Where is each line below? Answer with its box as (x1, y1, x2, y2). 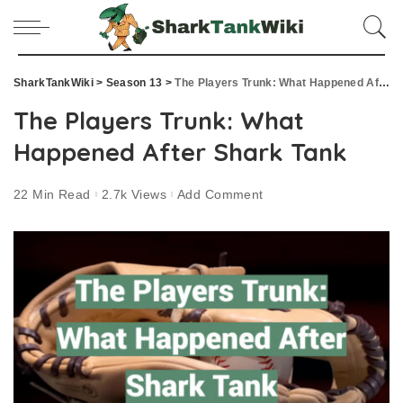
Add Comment (177, 186, 264, 201)
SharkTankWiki (13, 76, 94, 89)
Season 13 (105, 76, 163, 89)
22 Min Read (13, 186, 91, 201)
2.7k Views (101, 186, 167, 201)
